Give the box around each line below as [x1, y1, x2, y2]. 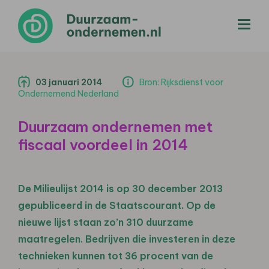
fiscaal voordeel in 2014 [18, 135, 188, 154]
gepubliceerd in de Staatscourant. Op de [18, 199, 216, 211]
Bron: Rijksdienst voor [139, 76, 223, 88]
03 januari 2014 [35, 76, 102, 88]
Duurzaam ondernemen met [18, 117, 213, 136]
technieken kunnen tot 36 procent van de [18, 249, 213, 262]
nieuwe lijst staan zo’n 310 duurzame [18, 216, 193, 228]
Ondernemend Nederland [18, 88, 119, 99]
